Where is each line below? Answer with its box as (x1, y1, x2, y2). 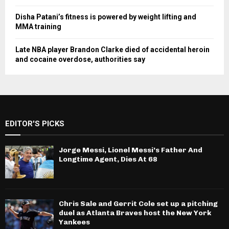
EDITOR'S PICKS (5, 119, 64, 129)
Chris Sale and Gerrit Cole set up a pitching (59, 199, 218, 208)
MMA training (15, 22, 61, 31)
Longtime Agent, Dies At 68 (59, 155, 157, 164)
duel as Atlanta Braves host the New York (59, 208, 211, 217)
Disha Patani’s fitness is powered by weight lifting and (15, 13, 196, 21)
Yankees (59, 217, 90, 226)
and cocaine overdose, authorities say (15, 55, 145, 64)
